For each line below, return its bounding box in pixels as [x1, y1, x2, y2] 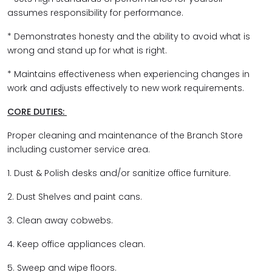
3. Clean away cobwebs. [7, 214, 115, 226]
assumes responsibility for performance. [7, 7, 186, 19]
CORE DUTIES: [7, 106, 67, 118]
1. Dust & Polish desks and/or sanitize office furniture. [7, 167, 231, 179]
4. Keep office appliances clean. [7, 238, 148, 250]
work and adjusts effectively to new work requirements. [7, 82, 244, 94]
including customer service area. [7, 143, 152, 155]
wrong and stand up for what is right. [7, 44, 169, 56]
